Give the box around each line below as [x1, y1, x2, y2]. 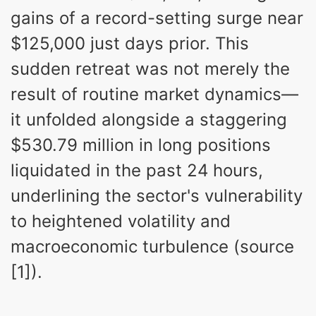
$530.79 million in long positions [11, 134, 271, 155]
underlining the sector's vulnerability [11, 185, 303, 206]
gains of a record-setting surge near [11, 7, 303, 28]
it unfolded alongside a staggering [11, 109, 287, 130]
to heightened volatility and [11, 210, 231, 231]
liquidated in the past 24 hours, [11, 159, 263, 181]
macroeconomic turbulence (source [11, 236, 294, 257]
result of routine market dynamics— [11, 83, 298, 104]
